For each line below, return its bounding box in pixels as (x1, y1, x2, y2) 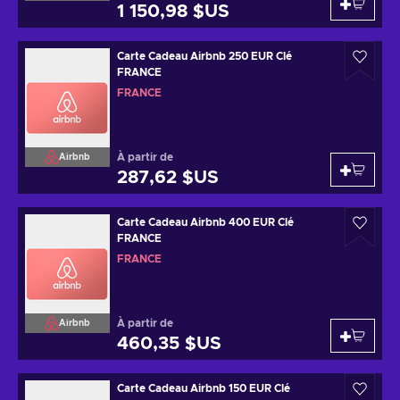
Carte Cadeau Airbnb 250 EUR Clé (117, 51, 276, 62)
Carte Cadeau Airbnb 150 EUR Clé (117, 383, 274, 394)
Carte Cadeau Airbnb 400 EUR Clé (117, 217, 278, 228)
